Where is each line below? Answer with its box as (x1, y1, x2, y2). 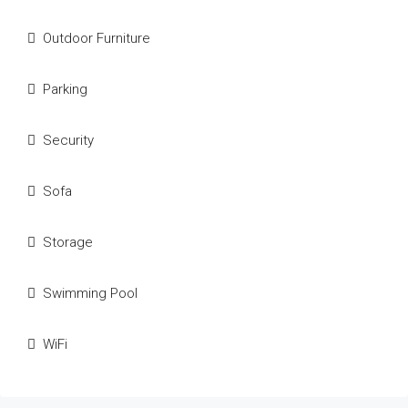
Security (43, 131, 94, 148)
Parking (43, 80, 87, 97)
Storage (43, 233, 93, 250)
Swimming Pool (43, 284, 138, 301)
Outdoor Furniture (43, 29, 150, 46)
